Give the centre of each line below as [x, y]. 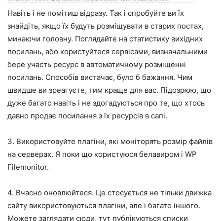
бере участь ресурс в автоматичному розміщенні [97, 64]
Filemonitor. [28, 167]
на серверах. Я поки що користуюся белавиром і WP [102, 154]
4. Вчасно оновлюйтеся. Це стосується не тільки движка [110, 192]
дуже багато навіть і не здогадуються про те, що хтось [106, 103]
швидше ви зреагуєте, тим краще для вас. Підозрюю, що [109, 90]
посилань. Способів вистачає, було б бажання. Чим [100, 77]
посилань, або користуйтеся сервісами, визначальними [108, 51]
